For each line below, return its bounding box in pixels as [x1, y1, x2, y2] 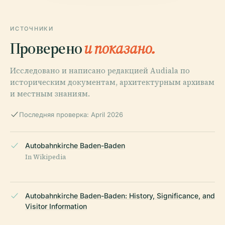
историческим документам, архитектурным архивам [10, 76, 214, 87]
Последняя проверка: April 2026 [19, 110, 123, 119]
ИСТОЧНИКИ [10, 25, 54, 32]
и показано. [84, 38, 156, 58]
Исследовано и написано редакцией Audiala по [10, 65, 190, 76]
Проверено [10, 38, 84, 58]
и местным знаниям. [10, 88, 90, 99]
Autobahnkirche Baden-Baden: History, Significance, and [25, 191, 215, 200]
